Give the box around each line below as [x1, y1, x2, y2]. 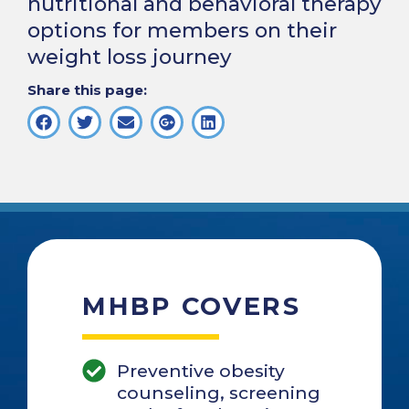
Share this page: [27, 81, 147, 100]
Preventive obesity [116, 360, 285, 383]
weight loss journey [27, 44, 232, 69]
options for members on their [27, 17, 337, 43]
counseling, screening [116, 382, 320, 404]
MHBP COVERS [82, 291, 301, 322]
